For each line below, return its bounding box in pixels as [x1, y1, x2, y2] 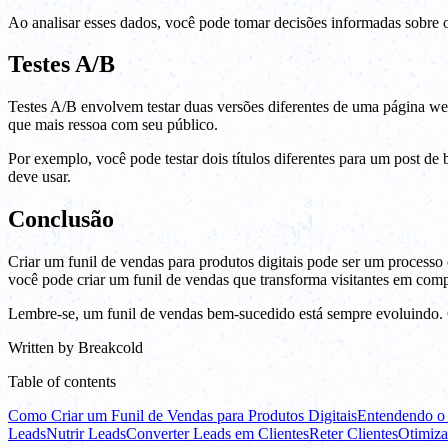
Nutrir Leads [46, 425, 126, 443]
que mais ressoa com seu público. [8, 116, 218, 134]
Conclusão [8, 206, 114, 233]
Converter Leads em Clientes [126, 425, 309, 443]
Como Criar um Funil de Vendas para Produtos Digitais [8, 407, 357, 425]
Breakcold [78, 339, 143, 357]
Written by [8, 339, 74, 357]
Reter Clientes [309, 425, 398, 443]
